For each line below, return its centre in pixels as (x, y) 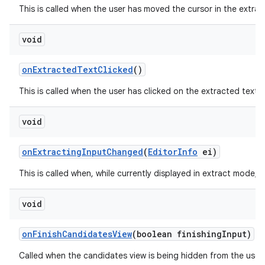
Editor (163, 152)
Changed (125, 152)
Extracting (57, 152)
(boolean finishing (177, 234)
